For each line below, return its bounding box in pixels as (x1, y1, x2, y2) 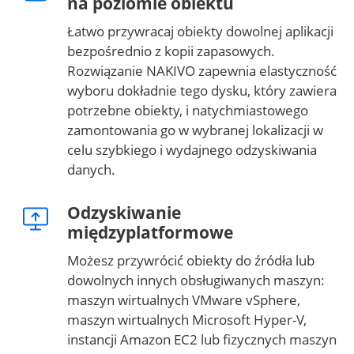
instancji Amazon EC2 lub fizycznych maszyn (67, 330, 337, 349)
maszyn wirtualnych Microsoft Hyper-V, (67, 311, 307, 330)
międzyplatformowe (67, 221, 233, 244)
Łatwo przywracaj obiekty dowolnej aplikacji (67, 22, 333, 41)
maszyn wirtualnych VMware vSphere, (67, 291, 300, 310)
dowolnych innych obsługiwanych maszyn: (67, 271, 325, 290)
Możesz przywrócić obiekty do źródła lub (67, 251, 314, 270)
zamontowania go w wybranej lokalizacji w (67, 121, 323, 140)
